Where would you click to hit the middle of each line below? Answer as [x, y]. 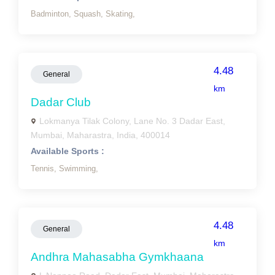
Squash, [90, 14]
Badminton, [52, 14]
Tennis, [45, 168]
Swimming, [79, 168]
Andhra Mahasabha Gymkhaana [117, 257]
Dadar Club [61, 102]
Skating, [120, 14]
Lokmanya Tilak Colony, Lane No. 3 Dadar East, [132, 121]
